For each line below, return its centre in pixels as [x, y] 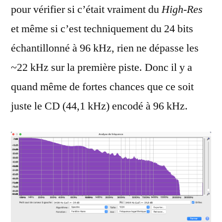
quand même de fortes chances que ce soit [102, 87]
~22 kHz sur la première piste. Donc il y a [102, 68]
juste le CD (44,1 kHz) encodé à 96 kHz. [99, 106]
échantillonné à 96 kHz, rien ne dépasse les [105, 48]
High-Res [182, 10]
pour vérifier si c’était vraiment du [86, 10]
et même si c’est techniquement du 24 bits [102, 29]
